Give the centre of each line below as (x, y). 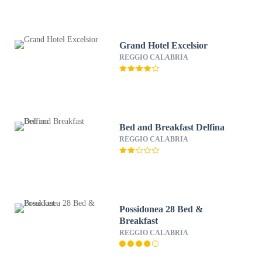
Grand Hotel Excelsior (164, 45)
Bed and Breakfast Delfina (172, 127)
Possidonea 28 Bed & (161, 209)
